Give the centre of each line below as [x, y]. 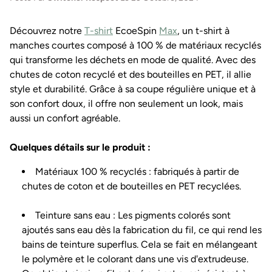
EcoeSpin [136, 31]
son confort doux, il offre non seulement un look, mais [126, 104]
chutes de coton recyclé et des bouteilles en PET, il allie [131, 74]
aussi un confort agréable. [65, 118]
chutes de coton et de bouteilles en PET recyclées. [131, 186]
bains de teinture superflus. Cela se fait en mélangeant [140, 244]
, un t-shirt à [203, 31]
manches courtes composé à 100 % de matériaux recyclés [135, 45]
